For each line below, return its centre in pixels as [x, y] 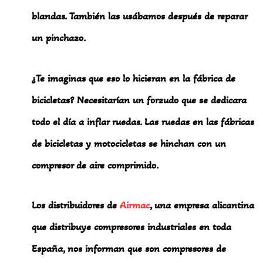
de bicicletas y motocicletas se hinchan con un [129, 143]
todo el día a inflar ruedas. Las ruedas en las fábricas [143, 121]
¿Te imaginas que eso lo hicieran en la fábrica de [134, 78]
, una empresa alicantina [202, 205]
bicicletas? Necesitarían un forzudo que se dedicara [139, 100]
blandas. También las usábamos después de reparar [140, 16]
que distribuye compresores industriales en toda [132, 227]
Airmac [135, 205]
